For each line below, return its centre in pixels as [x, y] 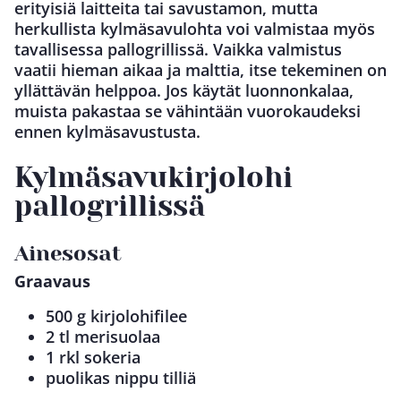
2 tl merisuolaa [103, 336]
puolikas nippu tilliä [121, 377]
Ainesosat [68, 253]
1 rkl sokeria [93, 357]
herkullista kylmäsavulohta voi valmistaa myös [195, 28]
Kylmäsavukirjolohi [154, 177]
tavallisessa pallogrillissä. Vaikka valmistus [178, 49]
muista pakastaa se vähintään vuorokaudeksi [188, 111]
